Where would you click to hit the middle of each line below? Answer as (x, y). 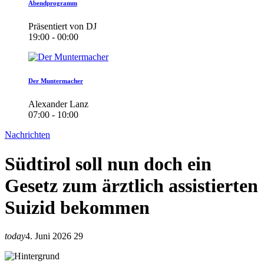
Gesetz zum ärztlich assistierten (131, 185)
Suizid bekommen (77, 207)
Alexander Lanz (58, 104)
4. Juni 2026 (48, 236)
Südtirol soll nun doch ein (108, 164)
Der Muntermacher (56, 81)
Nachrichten (27, 135)
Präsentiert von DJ (62, 27)
